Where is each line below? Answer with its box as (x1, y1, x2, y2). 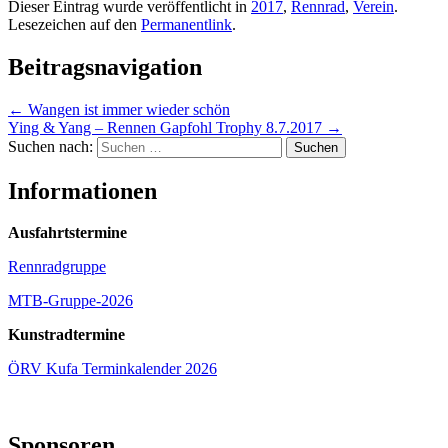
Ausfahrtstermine (8, 224, 127, 242)
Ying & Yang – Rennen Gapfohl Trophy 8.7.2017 (8, 118, 326, 136)
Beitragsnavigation (8, 53, 202, 80)
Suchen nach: (8, 137, 93, 155)
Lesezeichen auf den (8, 15, 141, 33)
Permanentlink (141, 15, 232, 33)
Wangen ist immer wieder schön (24, 100, 230, 118)
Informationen (8, 177, 157, 204)
